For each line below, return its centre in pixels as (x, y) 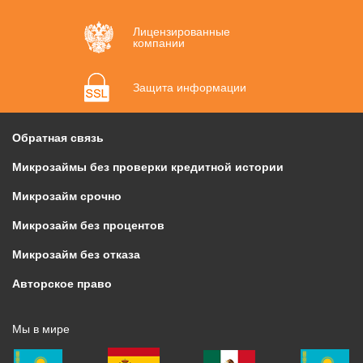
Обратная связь (58, 138)
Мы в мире (41, 329)
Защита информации (190, 88)
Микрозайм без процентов (88, 226)
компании (159, 43)
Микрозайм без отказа (76, 255)
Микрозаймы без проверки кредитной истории (148, 167)
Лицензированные (181, 32)
